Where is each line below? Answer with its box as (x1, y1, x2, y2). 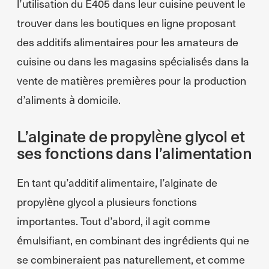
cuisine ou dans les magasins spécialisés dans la (17, 53, 249, 68)
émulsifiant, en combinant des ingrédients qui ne (17, 232, 249, 247)
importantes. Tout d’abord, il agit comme (17, 213, 210, 228)
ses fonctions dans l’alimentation (17, 141, 252, 163)
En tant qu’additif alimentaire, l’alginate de (17, 175, 217, 190)
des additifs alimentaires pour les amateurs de (17, 34, 238, 49)
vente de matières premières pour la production (17, 73, 246, 88)
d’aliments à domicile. (17, 92, 121, 107)
